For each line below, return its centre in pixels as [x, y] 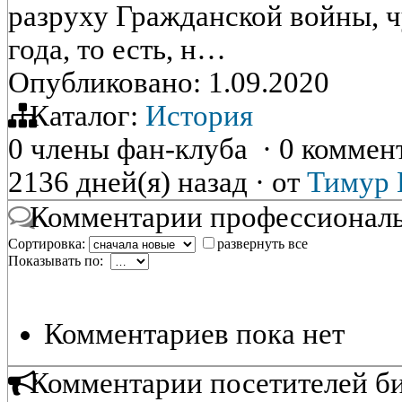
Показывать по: [59, 261]
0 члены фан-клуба [135, 149]
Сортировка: [48, 244]
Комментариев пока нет [194, 334]
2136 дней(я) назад [131, 182]
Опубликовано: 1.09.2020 [169, 83]
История [199, 116]
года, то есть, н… [117, 49]
